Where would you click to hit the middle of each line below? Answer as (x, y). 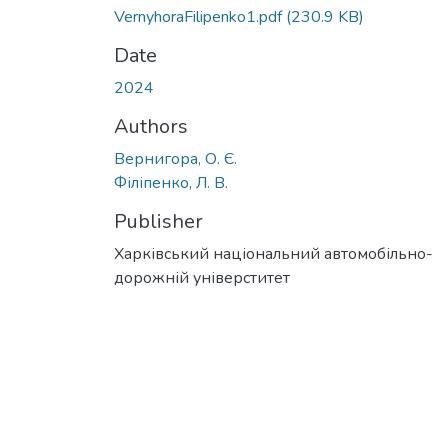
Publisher (158, 221)
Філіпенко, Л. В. (171, 182)
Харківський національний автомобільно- (273, 253)
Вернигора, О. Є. (175, 158)
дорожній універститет (202, 277)
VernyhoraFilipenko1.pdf (200, 16)
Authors (151, 126)
